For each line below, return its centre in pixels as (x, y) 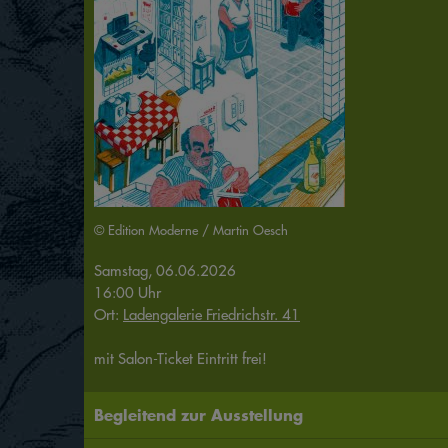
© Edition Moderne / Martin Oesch (191, 229)
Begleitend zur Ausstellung (198, 414)
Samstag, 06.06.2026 (165, 270)
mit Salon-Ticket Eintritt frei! (180, 358)
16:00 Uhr (127, 292)
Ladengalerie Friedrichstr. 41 (211, 314)
